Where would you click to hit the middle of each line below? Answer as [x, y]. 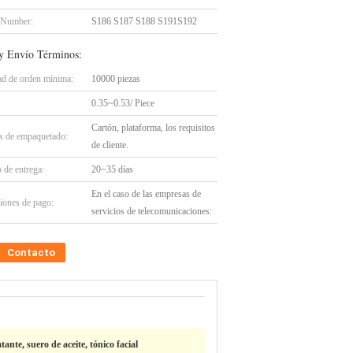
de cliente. [110, 145]
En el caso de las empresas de [146, 194]
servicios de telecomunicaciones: [152, 211]
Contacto [31, 253]
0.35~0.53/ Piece [123, 103]
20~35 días [112, 169]
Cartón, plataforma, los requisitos [153, 128]
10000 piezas [116, 79]
